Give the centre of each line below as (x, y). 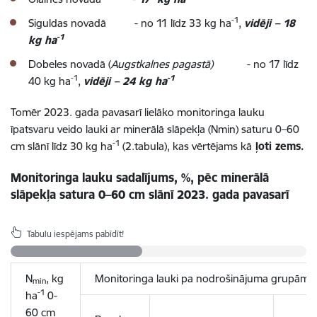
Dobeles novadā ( (70, 64)
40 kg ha (50, 81)
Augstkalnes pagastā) (162, 64)
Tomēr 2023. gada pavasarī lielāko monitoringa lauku (138, 112)
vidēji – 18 (270, 23)
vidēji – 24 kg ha (125, 81)
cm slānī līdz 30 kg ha (62, 146)
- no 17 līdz (256, 64)
